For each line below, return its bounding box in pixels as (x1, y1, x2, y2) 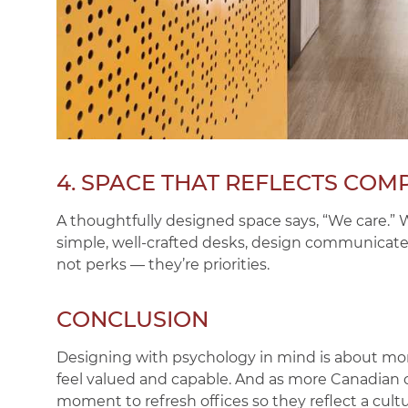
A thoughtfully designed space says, (56, 211, 322, 229)
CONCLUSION (56, 305, 209, 332)
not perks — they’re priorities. (56, 255, 270, 273)
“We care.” (322, 211, 395, 229)
